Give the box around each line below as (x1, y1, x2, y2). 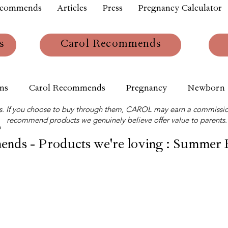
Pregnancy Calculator (138, 4, 222, 14)
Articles (57, 4, 87, 14)
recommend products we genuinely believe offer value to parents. (6, 115, 227, 125)
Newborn (187, 83, 225, 94)
